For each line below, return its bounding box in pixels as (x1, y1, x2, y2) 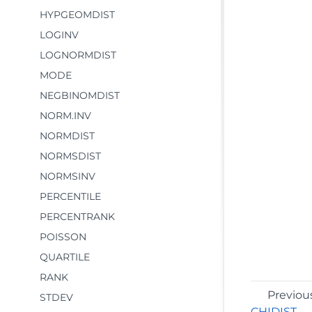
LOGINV (40, 29, 79, 41)
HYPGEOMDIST (40, 8, 115, 21)
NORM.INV (40, 109, 91, 122)
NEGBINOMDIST (40, 89, 120, 102)
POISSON (40, 231, 86, 243)
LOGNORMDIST (40, 49, 116, 61)
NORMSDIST (40, 150, 101, 162)
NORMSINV (40, 170, 95, 182)
